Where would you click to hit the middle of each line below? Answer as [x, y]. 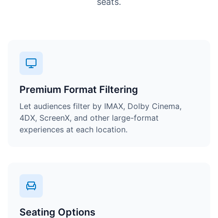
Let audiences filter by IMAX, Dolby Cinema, [100, 106]
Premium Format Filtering [79, 90]
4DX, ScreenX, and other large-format [89, 118]
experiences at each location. [73, 129]
